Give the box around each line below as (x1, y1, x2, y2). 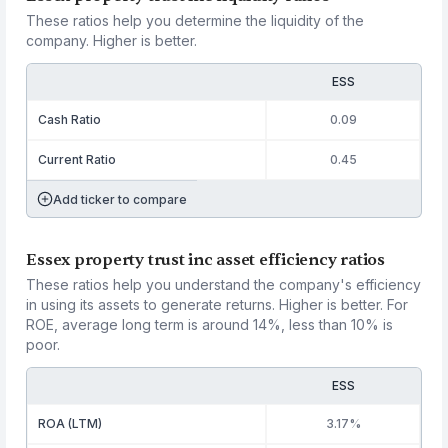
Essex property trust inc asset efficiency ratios (26, 250, 385, 270)
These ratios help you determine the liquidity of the (26, 12, 365, 29)
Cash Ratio (38, 112, 102, 127)
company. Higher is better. (26, 32, 198, 49)
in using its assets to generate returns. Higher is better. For (26, 296, 409, 313)
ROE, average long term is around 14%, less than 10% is (26, 316, 394, 333)
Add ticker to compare (53, 191, 188, 207)
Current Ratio (38, 152, 117, 167)
